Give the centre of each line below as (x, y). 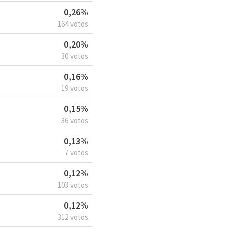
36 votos (75, 120)
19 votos (75, 88)
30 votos (75, 56)
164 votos (73, 24)
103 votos (73, 185)
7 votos (77, 152)
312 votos (73, 217)
